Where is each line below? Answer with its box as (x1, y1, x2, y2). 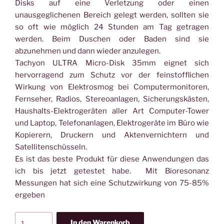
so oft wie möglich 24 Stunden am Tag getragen (15, 22, 209, 31)
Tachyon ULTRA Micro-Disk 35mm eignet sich (15, 58, 209, 67)
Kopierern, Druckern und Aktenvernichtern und (15, 130, 209, 139)
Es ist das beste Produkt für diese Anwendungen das (15, 154, 209, 163)
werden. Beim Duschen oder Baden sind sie (15, 34, 209, 43)
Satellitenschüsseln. (15, 142, 87, 151)
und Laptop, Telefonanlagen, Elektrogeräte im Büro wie (15, 118, 209, 127)
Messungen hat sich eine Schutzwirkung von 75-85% (15, 178, 209, 187)
